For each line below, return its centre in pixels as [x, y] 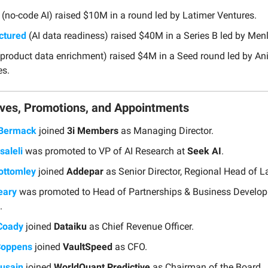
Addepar [85, 171]
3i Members [93, 130]
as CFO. [130, 246]
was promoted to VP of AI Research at [105, 151]
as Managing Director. [166, 130]
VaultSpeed [88, 246]
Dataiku [70, 226]
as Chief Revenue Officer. [140, 226]
